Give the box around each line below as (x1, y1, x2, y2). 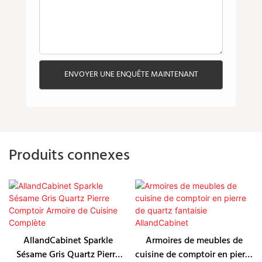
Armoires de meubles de (145, 233, 243, 249)
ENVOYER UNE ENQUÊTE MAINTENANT (64, 68, 198, 82)
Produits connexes (9, 143, 130, 168)
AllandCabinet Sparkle (23, 233, 113, 249)
